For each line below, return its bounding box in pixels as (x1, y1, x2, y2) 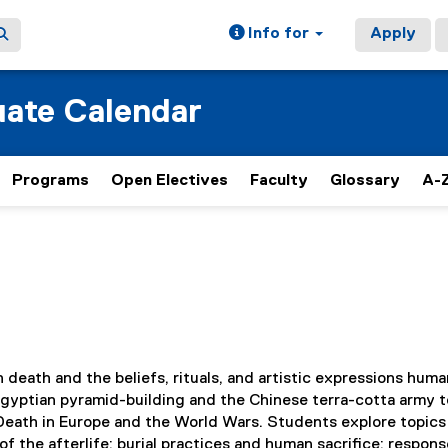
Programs (12, 173, 89, 189)
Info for (244, 26, 313, 42)
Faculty (250, 173, 308, 189)
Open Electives (111, 173, 228, 189)
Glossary (330, 173, 400, 189)
